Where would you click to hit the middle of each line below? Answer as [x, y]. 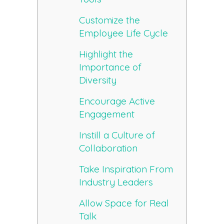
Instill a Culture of [117, 135]
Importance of [110, 67]
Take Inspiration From [126, 169]
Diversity [98, 80]
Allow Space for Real [124, 203]
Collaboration [108, 148]
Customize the [110, 20]
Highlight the [106, 54]
